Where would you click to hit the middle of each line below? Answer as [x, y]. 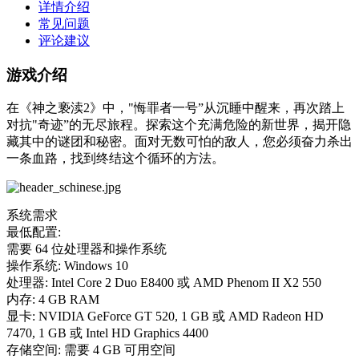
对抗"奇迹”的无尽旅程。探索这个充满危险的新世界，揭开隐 [179, 125]
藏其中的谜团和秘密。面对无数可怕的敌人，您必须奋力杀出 [179, 142]
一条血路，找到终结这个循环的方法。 [115, 159]
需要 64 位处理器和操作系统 [87, 249]
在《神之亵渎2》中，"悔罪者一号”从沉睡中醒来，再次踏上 [175, 108]
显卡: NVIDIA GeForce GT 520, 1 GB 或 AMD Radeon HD [165, 317]
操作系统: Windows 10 [67, 266]
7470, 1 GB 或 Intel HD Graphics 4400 [107, 333]
